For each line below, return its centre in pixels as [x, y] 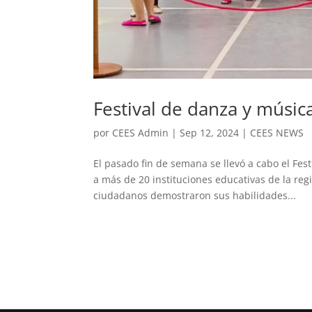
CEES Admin [141, 133]
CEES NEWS [277, 133]
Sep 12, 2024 [210, 133]
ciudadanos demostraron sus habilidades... [195, 196]
